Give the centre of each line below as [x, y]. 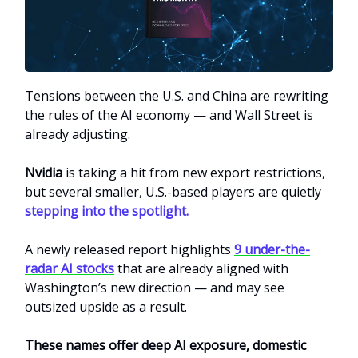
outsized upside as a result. [106, 307]
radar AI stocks [70, 269]
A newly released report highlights [129, 250]
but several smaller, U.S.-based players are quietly [173, 192]
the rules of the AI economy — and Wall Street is [169, 115]
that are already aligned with [201, 269]
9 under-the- [272, 250]
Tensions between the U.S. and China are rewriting [177, 96]
